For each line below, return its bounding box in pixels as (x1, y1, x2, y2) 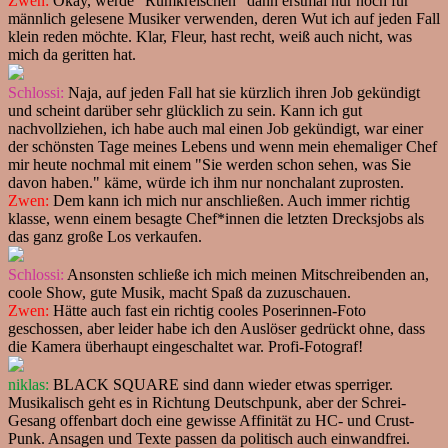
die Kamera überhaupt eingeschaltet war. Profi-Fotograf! (8, 337, 363, 355)
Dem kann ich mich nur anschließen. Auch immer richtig (49, 191, 410, 209)
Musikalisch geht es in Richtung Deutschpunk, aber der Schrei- (8, 393, 406, 411)
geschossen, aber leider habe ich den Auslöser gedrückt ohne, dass (8, 319, 425, 337)
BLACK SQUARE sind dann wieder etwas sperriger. (49, 375, 393, 393)
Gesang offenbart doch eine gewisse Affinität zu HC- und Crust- (8, 411, 414, 429)
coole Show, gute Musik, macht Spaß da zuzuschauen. (8, 283, 351, 301)
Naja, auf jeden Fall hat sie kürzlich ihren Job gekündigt (64, 83, 420, 101)
